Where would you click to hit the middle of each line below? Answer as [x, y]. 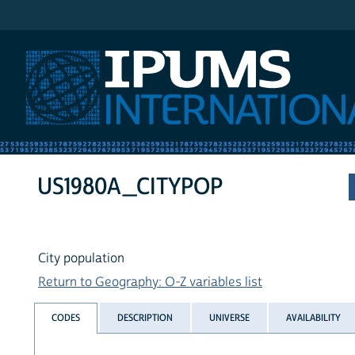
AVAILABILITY [314, 317]
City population [81, 259]
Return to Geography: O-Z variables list [150, 282]
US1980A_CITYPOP [130, 187]
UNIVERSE [229, 317]
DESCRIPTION [145, 317]
